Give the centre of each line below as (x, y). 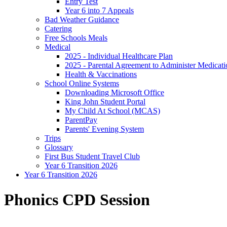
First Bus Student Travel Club (92, 157)
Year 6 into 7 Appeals (99, 11)
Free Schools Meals (76, 38)
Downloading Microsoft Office (115, 93)
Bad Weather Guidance (82, 20)
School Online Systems (82, 84)
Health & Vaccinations (101, 74)
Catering (58, 29)
